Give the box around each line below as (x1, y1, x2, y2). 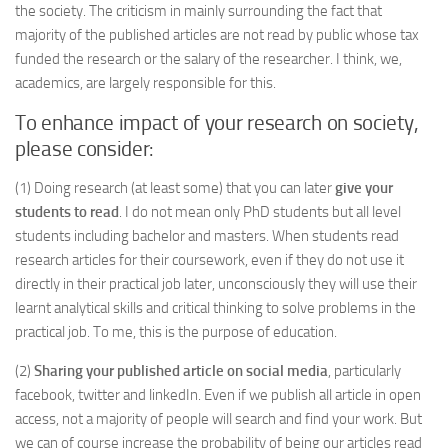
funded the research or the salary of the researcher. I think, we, (15, 50, 402, 68)
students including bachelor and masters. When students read (15, 227, 399, 245)
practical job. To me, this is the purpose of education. (15, 323, 337, 341)
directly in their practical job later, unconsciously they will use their (15, 275, 417, 293)
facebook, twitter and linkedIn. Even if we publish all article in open (15, 386, 421, 404)
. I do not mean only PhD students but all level (119, 203, 401, 221)
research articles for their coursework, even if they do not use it (15, 251, 404, 269)
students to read (15, 203, 119, 221)
